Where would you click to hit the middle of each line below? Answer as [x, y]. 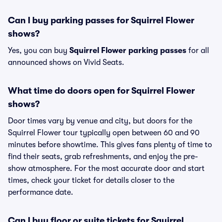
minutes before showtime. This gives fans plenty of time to [110, 145]
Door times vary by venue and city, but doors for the [100, 121]
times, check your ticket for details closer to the [91, 180]
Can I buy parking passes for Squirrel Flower [101, 20]
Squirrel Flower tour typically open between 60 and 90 [104, 133]
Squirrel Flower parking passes [128, 51]
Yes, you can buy [39, 51]
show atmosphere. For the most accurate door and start [106, 168]
